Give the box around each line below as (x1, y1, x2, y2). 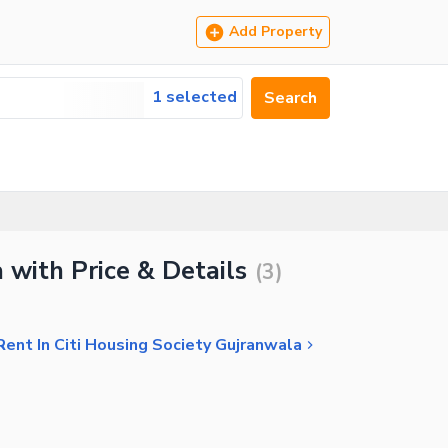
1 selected (152, 86, 237, 108)
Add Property (229, 22, 322, 41)
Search (264, 87, 317, 109)
